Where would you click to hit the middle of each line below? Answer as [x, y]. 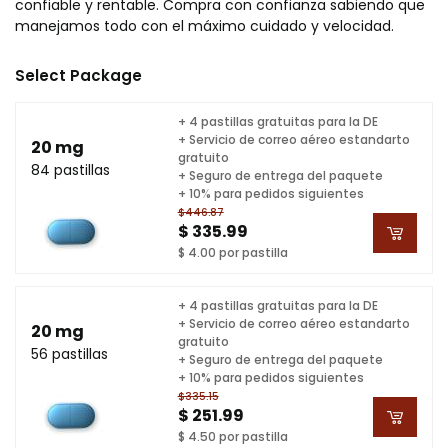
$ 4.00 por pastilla [232, 252]
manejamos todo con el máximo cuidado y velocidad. [204, 26]
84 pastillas [70, 169]
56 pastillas [69, 353]
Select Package [78, 75]
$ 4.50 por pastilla [232, 436]
